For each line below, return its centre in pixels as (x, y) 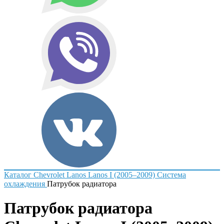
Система (171, 175)
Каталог (18, 175)
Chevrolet (49, 175)
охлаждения (24, 184)
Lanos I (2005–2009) (121, 175)
